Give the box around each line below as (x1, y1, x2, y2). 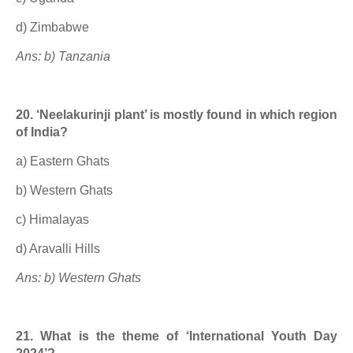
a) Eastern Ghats (16, 154, 110, 168)
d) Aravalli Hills (16, 242, 100, 255)
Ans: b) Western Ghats (16, 271, 141, 284)
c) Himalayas (16, 213, 89, 226)
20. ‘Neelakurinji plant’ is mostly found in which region (16, 108, 337, 121)
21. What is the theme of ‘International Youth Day (16, 329, 337, 343)
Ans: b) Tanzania (16, 50, 110, 63)
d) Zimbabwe (16, 20, 89, 34)
